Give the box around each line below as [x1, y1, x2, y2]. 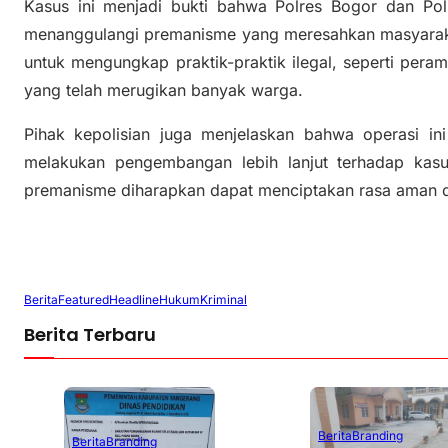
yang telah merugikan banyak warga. [24, 80, 303, 101]
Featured [58, 291, 109, 307]
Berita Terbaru [24, 322, 156, 348]
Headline [109, 291, 159, 307]
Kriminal [200, 291, 247, 307]
